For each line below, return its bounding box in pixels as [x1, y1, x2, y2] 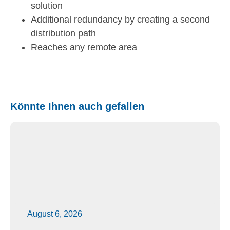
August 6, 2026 [27, 209, 82, 219]
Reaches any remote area [31, 42, 137, 52]
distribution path [31, 28, 96, 39]
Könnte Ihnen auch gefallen [10, 100, 144, 112]
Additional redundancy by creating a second [31, 14, 210, 25]
